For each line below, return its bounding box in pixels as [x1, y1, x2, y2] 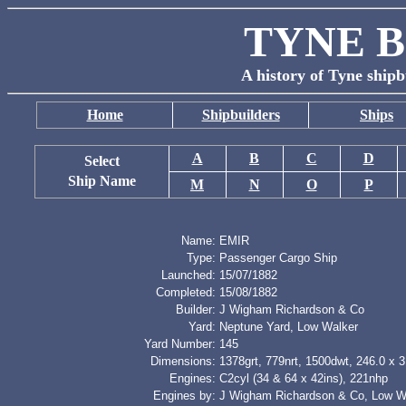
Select [83, 153, 120, 169]
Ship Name [67, 173, 136, 188]
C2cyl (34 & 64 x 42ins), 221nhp [219, 372, 388, 385]
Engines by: [153, 389, 216, 402]
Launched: [161, 268, 216, 282]
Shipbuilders [201, 107, 280, 122]
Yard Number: [144, 337, 216, 351]
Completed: [156, 285, 216, 299]
